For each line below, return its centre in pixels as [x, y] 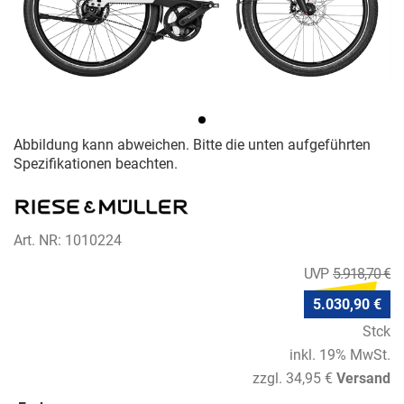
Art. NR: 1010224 [68, 241]
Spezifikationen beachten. [96, 164]
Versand [363, 378]
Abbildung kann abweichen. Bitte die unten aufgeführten [192, 145]
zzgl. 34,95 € [293, 378]
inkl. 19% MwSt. [340, 354]
